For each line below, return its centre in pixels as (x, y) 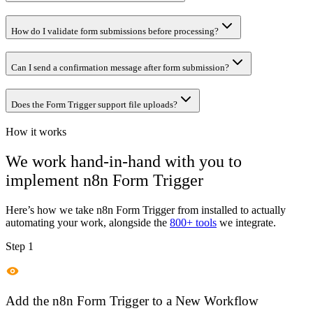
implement (44, 180)
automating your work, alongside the (86, 222)
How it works (36, 131)
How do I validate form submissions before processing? (115, 31)
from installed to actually (230, 210)
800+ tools (193, 222)
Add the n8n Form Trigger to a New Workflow (132, 301)
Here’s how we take (51, 210)
